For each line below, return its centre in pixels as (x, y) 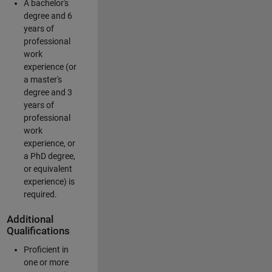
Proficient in (46, 250)
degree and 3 (48, 92)
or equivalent (48, 169)
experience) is (49, 182)
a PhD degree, (49, 156)
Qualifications (38, 231)
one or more (46, 263)
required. (40, 194)
